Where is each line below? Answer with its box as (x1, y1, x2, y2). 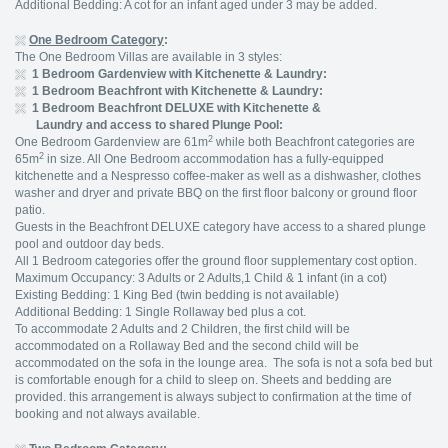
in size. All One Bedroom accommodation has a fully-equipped (44, 152, 384, 166)
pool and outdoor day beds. (15, 237, 164, 251)
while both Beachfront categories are (213, 135, 415, 149)
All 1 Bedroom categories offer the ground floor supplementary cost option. (15, 254, 417, 268)
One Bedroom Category (29, 33, 164, 47)
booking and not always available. (15, 407, 200, 421)
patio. (15, 203, 45, 217)
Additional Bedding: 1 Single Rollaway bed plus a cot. (15, 305, 306, 319)
